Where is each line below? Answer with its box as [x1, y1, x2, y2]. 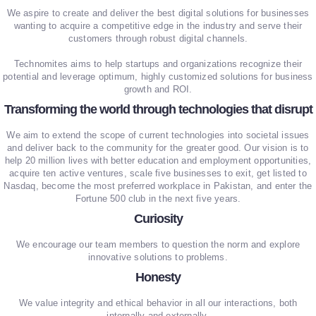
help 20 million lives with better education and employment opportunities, [4, 155, 312, 166]
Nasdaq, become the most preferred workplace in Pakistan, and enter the [4, 181, 312, 192]
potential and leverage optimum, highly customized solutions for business [3, 71, 313, 83]
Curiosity [133, 212, 183, 226]
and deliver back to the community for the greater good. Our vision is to [7, 142, 309, 154]
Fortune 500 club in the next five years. [75, 193, 241, 205]
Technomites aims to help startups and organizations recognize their [13, 59, 303, 70]
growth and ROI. [123, 84, 193, 95]
